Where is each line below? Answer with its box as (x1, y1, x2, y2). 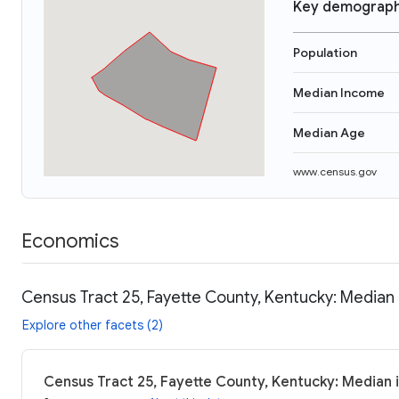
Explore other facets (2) (22, 316, 163, 333)
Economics (21, 228, 118, 253)
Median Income (293, 85, 385, 101)
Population (293, 45, 357, 61)
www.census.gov (293, 165, 377, 178)
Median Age (293, 125, 365, 141)
